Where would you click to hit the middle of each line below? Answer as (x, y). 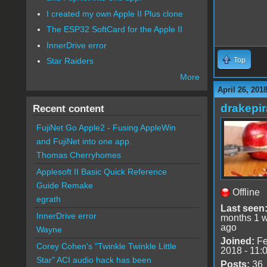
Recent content (68, 109)
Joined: (237, 241)
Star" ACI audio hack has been (94, 260)
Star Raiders (70, 61)
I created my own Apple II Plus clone (115, 13)
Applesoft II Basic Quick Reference (101, 172)
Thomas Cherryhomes (78, 155)
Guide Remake (64, 186)
